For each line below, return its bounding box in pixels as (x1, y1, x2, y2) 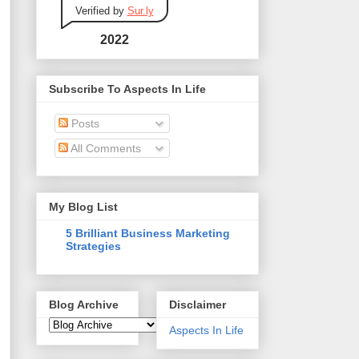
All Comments (67, 142, 141, 155)
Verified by (75, 4, 127, 17)
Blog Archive (48, 298, 119, 312)
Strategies (65, 239, 121, 252)
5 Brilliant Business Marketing (65, 226, 230, 240)
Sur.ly (127, 4, 154, 17)
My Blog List (48, 200, 118, 213)
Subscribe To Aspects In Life (48, 83, 206, 96)
